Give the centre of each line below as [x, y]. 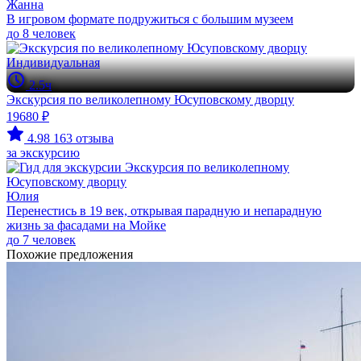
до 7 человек [41, 240]
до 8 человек [41, 33]
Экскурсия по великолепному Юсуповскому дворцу [150, 100]
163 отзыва [83, 138]
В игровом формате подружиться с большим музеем [150, 19]
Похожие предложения [70, 254]
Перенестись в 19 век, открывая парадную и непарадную [164, 211]
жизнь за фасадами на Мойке [86, 225]
